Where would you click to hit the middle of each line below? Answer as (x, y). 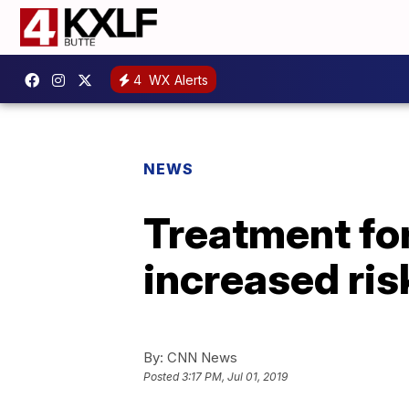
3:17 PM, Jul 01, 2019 (235, 377)
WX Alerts (177, 79)
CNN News (200, 357)
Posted (163, 377)
